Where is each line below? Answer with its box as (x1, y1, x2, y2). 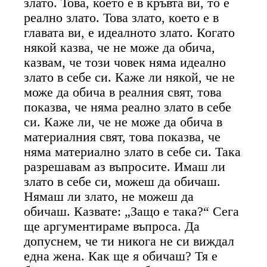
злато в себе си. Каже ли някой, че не (24, 70, 235, 85)
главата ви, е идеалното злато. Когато (24, 25, 235, 40)
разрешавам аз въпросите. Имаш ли (24, 159, 226, 174)
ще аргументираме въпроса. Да (24, 219, 200, 234)
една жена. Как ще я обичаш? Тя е (24, 249, 218, 263)
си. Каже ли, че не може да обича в (24, 114, 223, 129)
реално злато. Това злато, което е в (24, 10, 219, 25)
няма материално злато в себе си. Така (24, 144, 241, 159)
